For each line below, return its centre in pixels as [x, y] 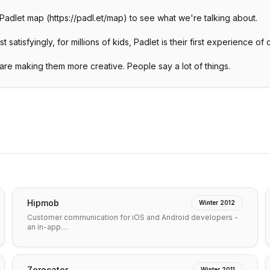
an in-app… [47, 227]
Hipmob [43, 202]
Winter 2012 [217, 202]
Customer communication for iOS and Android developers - [133, 217]
